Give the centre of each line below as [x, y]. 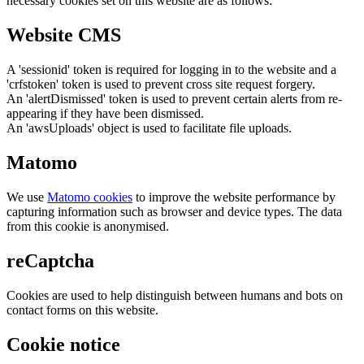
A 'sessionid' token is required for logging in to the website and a [171, 70]
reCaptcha [50, 260]
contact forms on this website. [82, 310]
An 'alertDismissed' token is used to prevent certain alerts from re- [174, 99]
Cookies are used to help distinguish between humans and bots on [175, 295]
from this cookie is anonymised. [88, 227]
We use [27, 197]
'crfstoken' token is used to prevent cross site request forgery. [161, 84]
